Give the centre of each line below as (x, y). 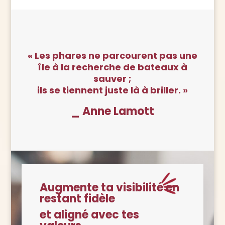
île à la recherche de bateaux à (112, 67)
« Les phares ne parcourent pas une (112, 55)
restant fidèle (77, 198)
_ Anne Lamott (112, 111)
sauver (111, 78)
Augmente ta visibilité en (109, 187)
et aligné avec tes (89, 214)
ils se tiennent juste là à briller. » (112, 90)
